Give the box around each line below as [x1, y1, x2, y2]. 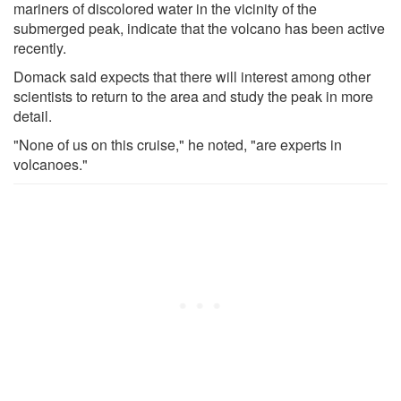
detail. [13, 105, 52, 126]
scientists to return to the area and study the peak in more [13, 85, 373, 107]
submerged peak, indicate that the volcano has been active [13, 17, 385, 38]
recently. [13, 37, 66, 58]
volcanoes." [13, 153, 88, 175]
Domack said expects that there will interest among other [13, 65, 371, 87]
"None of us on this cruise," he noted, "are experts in [13, 133, 342, 155]
